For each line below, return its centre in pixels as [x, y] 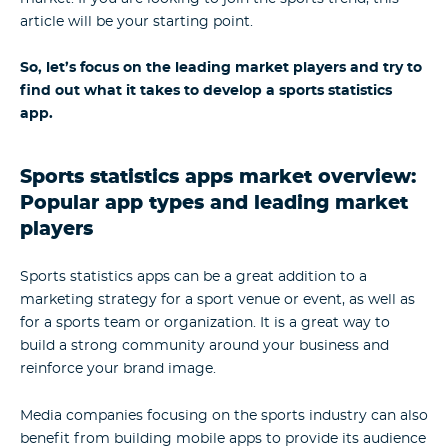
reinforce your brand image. [118, 369]
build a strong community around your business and [204, 346]
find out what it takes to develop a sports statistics [206, 91]
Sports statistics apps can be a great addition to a [193, 277]
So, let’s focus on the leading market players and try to [221, 68]
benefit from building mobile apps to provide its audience [223, 438]
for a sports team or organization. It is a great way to [205, 323]
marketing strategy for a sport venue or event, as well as [217, 300]
